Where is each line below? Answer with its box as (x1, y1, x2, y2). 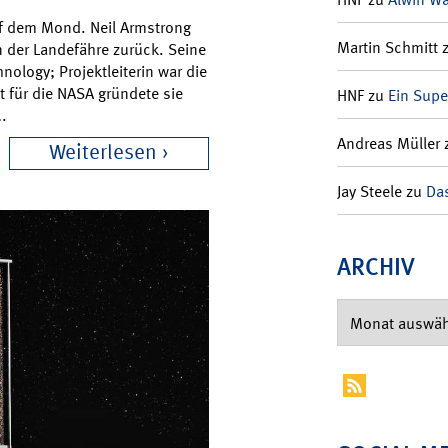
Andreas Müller (336, 132, 440, 154)
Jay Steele (336, 180, 402, 202)
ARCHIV (336, 250, 415, 282)
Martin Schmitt (336, 36, 438, 58)
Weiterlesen (49, 139, 157, 167)
